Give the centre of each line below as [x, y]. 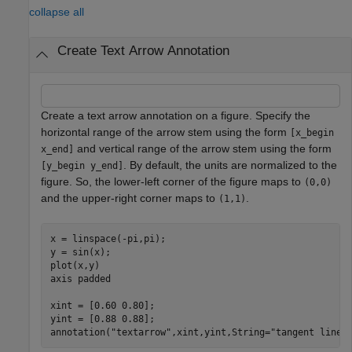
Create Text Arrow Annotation [143, 51]
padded [94, 279]
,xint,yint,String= [220, 332]
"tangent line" [308, 332]
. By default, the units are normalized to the [230, 165]
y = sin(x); [80, 252]
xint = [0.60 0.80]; [102, 305]
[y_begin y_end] [82, 166]
